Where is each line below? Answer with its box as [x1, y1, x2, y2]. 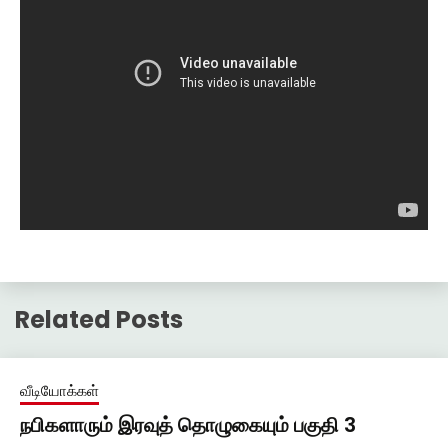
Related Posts [15, 302, 183, 336]
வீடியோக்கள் [20, 380, 99, 400]
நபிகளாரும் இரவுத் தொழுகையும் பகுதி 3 [20, 410, 356, 439]
